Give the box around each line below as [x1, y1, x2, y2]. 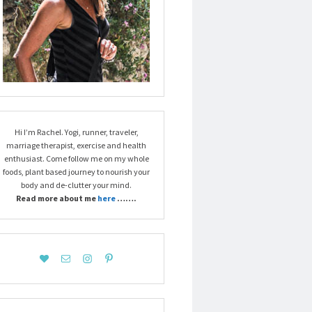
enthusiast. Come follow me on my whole [3, 153, 149, 164]
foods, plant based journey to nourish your [3, 166, 150, 178]
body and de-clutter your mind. [21, 180, 132, 191]
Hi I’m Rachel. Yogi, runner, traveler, [14, 127, 139, 138]
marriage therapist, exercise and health [6, 140, 146, 151]
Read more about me [16, 193, 97, 204]
